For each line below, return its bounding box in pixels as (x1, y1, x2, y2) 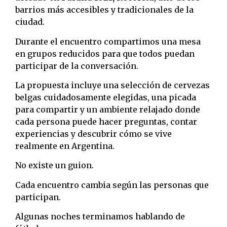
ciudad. (15, 17, 45, 27)
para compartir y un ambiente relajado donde (15, 104, 200, 115)
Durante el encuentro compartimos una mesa (15, 36, 201, 47)
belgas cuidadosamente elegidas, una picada (15, 92, 196, 102)
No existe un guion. (15, 160, 94, 171)
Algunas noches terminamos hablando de (15, 211, 185, 222)
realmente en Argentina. (15, 140, 115, 151)
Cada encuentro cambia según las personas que (15, 179, 209, 190)
